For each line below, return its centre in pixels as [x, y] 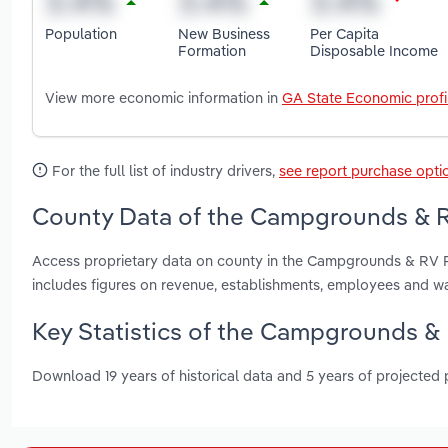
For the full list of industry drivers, [163, 171]
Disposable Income [374, 50]
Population [81, 33]
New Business [223, 33]
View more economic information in [163, 98]
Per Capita [345, 33]
